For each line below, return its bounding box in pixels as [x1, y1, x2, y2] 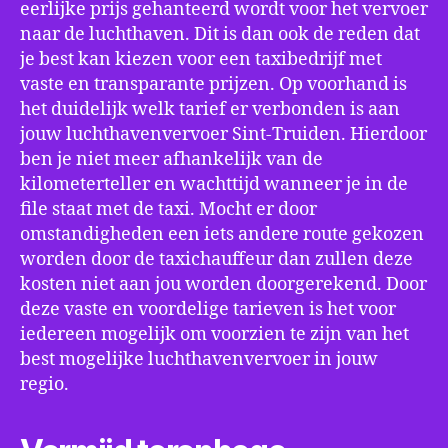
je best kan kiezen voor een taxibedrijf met [20, 48, 382, 71]
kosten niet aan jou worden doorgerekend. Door [20, 273, 427, 296]
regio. [20, 373, 69, 396]
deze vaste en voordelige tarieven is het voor [20, 298, 396, 321]
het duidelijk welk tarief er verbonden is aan [20, 98, 400, 121]
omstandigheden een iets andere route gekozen [20, 223, 424, 246]
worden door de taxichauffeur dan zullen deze [20, 248, 413, 271]
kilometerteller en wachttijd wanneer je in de [20, 173, 408, 196]
